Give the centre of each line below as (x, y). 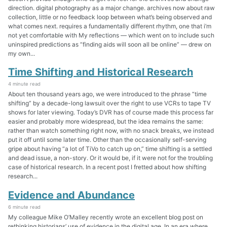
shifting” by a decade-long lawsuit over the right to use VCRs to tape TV (109, 103)
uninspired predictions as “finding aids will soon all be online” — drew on (110, 44)
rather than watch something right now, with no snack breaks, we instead (111, 131)
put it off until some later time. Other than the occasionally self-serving (107, 140)
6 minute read (24, 207)
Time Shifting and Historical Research (101, 72)
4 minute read (24, 84)
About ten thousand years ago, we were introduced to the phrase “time (107, 94)
